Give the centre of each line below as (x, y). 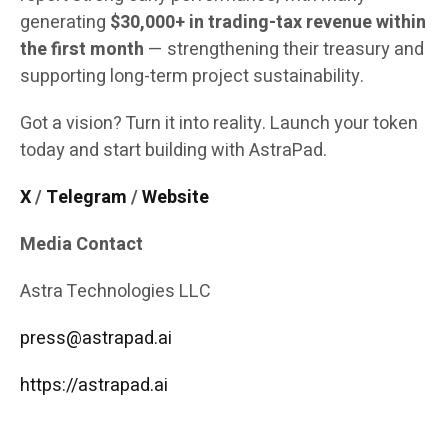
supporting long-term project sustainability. (194, 77)
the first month (82, 50)
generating (65, 23)
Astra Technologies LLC (115, 292)
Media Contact (81, 245)
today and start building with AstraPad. (173, 151)
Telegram (86, 198)
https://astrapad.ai (94, 386)
